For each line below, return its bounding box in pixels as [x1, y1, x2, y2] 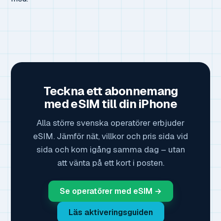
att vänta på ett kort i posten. [57, 157, 164, 168]
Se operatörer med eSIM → [59, 185, 162, 196]
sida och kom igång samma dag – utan [36, 144, 185, 155]
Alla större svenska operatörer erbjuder [37, 117, 184, 128]
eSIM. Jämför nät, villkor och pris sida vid [33, 130, 188, 142]
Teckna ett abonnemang [43, 83, 178, 99]
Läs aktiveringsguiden [68, 207, 153, 218]
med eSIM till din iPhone [44, 96, 177, 111]
